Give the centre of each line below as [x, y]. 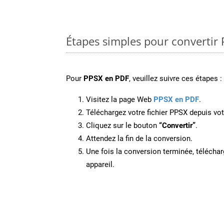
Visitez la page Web [120, 99]
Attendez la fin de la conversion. [139, 138]
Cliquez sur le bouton [122, 125]
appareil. [100, 164]
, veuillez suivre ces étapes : [175, 78]
